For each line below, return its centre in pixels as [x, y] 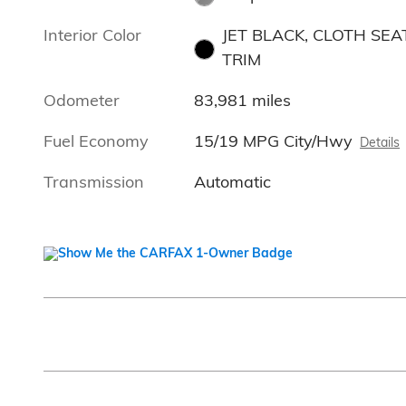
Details [380, 142]
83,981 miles [243, 101]
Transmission [94, 182]
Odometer [82, 101]
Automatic [233, 182]
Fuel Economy [96, 141]
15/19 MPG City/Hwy [274, 141]
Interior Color [92, 35]
